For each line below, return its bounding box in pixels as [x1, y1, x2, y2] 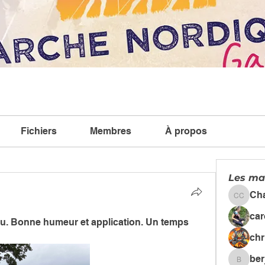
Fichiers [20, 125, 57, 137]
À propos [164, 125, 207, 137]
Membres [90, 125, 132, 137]
